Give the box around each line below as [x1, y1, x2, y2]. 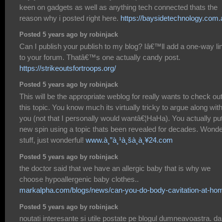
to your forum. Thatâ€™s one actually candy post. [19, 53, 180, 61]
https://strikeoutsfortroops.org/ [19, 63, 116, 72]
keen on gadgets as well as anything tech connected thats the [19, 2, 218, 11]
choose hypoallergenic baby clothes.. [19, 174, 139, 183]
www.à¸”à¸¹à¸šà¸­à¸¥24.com [86, 135, 173, 144]
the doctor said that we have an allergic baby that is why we [19, 164, 211, 172]
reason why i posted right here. [19, 13, 120, 22]
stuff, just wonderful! [19, 135, 86, 144]
